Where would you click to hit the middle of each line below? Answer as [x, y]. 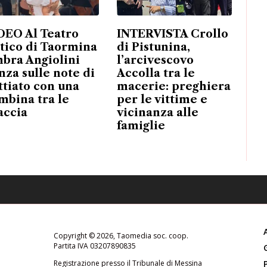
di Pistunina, [153, 47]
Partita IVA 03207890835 [94, 246]
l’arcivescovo [155, 60]
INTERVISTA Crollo [172, 34]
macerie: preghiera [173, 86]
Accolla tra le [156, 73]
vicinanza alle [157, 112]
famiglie [141, 125]
